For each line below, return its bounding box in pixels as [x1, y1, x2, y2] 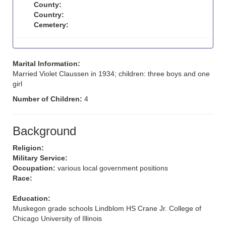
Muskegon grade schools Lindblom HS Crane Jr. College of [13, 204, 201, 212]
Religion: [13, 144, 44, 152]
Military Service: [13, 154, 68, 162]
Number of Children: [13, 95, 84, 103]
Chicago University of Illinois [13, 214, 102, 222]
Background [13, 124, 76, 138]
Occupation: [13, 164, 55, 172]
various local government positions [55, 164, 168, 172]
